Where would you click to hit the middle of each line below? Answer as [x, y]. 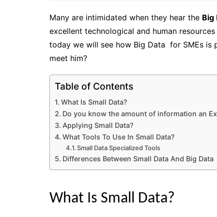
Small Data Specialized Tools [119, 147]
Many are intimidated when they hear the [126, 17]
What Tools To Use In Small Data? [118, 137]
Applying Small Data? [98, 125]
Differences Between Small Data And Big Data [138, 158]
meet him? [68, 58]
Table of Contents [94, 86]
